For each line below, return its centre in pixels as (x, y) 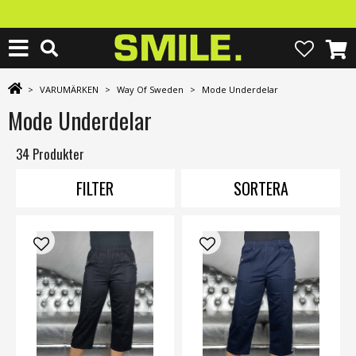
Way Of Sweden (150, 89)
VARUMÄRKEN (69, 89)
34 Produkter (50, 154)
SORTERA (261, 189)
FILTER (95, 189)
